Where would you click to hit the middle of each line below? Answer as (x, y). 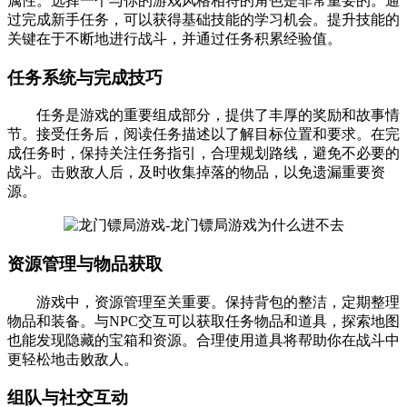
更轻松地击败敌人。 (73, 359)
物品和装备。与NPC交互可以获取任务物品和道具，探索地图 (203, 321)
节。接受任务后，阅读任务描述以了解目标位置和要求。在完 (203, 134)
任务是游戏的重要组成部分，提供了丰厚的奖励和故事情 (203, 115)
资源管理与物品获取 (85, 264)
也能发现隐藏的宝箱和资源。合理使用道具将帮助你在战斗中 (203, 340)
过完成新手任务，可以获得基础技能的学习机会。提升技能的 (203, 19)
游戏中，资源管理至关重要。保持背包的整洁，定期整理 (203, 302)
